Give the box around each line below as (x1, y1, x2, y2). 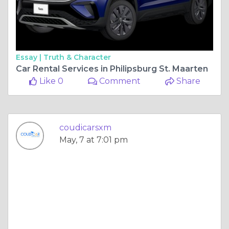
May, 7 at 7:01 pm (59, 134, 128, 145)
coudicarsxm (59, 122, 111, 132)
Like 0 (37, 76, 63, 86)
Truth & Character (43, 52, 111, 62)
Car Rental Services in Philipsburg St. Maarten (16, 63, 208, 74)
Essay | (16, 52, 43, 62)
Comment (97, 76, 141, 86)
